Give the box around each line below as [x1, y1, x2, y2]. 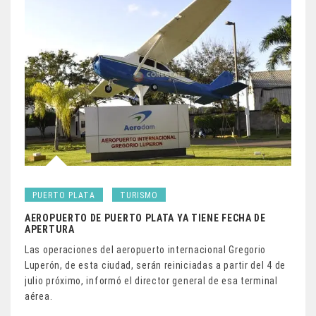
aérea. [25, 290, 53, 302]
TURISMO [120, 190, 158, 200]
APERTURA [25, 223, 75, 235]
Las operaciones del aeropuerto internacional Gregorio [25, 243, 267, 255]
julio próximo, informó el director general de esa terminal [25, 274, 278, 286]
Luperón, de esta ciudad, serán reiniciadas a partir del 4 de [25, 259, 286, 271]
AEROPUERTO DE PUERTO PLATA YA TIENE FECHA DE [25, 212, 266, 224]
